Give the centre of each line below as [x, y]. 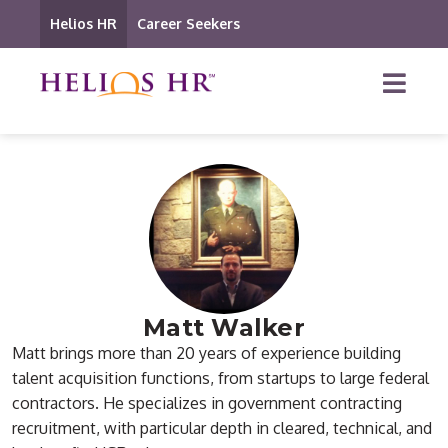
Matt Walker [224, 327]
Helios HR [83, 23]
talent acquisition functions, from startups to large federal [221, 378]
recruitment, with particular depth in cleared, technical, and [222, 428]
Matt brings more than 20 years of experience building [207, 353]
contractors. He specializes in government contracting [207, 403]
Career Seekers [188, 23]
